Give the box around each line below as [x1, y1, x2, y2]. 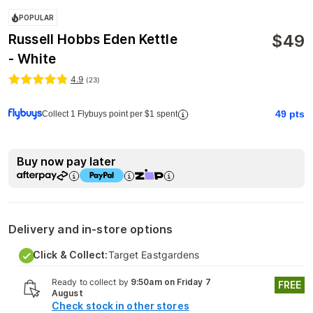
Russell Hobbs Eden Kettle [8, 31, 177, 48]
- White [8, 51, 57, 67]
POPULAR [19, 13, 54, 22]
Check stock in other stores [52, 300, 189, 312]
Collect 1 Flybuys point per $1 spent [42, 109, 177, 119]
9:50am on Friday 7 [131, 277, 211, 287]
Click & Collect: [33, 249, 108, 261]
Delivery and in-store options [8, 222, 173, 236]
